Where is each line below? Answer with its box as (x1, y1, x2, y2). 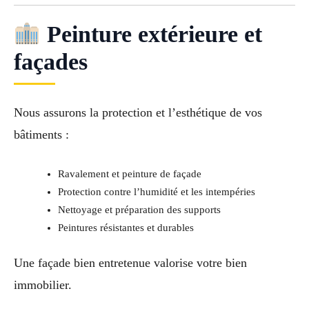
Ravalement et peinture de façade (57, 168, 201, 180)
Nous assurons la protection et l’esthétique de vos (14, 105, 262, 119)
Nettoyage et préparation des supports (57, 204, 221, 216)
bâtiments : (14, 127, 69, 141)
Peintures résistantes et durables (57, 222, 194, 234)
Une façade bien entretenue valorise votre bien (14, 256, 247, 270)
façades (14, 48, 88, 74)
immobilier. (14, 278, 72, 292)
